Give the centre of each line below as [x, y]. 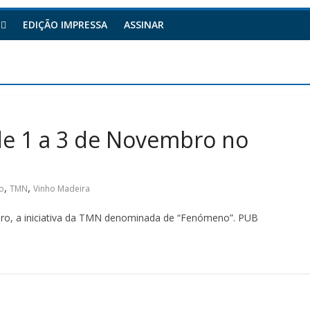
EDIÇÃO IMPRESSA [65, 25]
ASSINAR [144, 25]
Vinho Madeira [62, 189]
